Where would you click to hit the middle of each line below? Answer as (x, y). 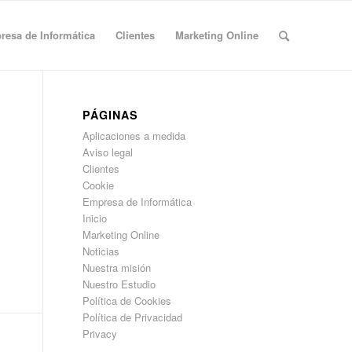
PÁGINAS (111, 115)
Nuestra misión (117, 268)
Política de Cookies (127, 301)
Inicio (95, 218)
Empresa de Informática (137, 202)
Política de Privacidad (133, 317)
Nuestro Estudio (119, 284)
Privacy (100, 334)
